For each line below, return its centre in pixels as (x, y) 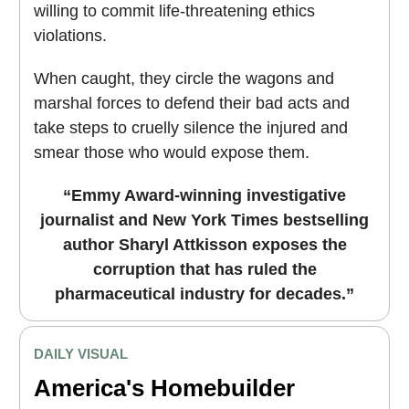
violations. (70, 36)
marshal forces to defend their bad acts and (192, 104)
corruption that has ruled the (204, 270)
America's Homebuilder (164, 388)
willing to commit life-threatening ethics (174, 11)
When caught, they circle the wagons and (184, 79)
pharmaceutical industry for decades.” (204, 294)
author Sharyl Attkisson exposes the (204, 245)
